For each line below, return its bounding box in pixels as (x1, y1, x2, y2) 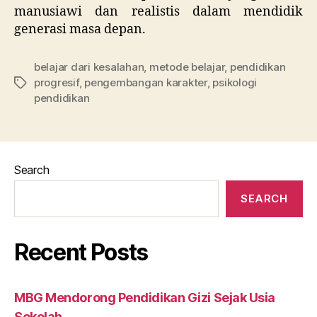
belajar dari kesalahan (34, 60, 144, 74)
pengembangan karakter (84, 76, 207, 89)
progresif (34, 76, 79, 89)
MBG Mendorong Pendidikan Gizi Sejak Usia (14, 290, 275, 305)
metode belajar (149, 60, 225, 74)
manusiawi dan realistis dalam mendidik (14, 4, 303, 20)
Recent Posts (14, 238, 149, 266)
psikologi (212, 76, 258, 89)
